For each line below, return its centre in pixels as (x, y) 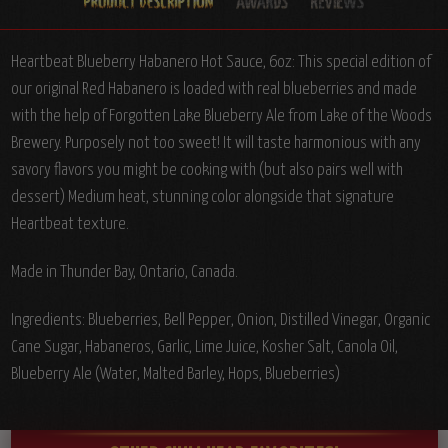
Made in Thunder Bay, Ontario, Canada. (124, 273)
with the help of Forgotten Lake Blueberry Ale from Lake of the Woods (221, 117)
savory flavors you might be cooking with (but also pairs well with (206, 171)
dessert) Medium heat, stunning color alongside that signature (202, 198)
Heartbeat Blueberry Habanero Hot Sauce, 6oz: (154, 63)
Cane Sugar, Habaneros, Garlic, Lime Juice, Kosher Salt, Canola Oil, (204, 348)
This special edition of (364, 63)
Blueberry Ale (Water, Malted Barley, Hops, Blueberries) (175, 375)
